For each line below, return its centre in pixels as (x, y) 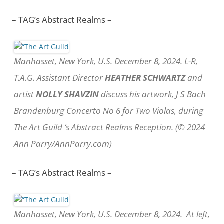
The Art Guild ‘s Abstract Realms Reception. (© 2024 (109, 127)
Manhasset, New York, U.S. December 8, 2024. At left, (112, 214)
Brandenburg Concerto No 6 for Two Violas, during (109, 110)
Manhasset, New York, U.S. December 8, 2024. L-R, (106, 61)
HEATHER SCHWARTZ (145, 77)
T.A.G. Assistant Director (59, 77)
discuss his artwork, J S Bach (152, 94)
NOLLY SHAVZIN (67, 94)
